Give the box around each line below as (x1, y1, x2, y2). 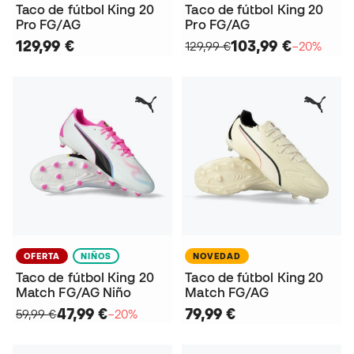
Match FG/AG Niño (16, 285, 132, 300)
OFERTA (24, 251, 60, 262)
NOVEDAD (193, 251, 242, 262)
